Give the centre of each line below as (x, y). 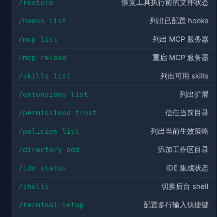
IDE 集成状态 (187, 168)
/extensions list (53, 94)
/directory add (49, 150)
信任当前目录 (187, 113)
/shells (34, 186)
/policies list (49, 131)
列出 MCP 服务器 (181, 39)
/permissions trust (58, 113)
